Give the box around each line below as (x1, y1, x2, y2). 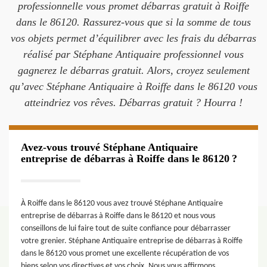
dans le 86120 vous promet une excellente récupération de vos (21, 249, 229, 258)
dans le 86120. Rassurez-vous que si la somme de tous (16, 16, 251, 28)
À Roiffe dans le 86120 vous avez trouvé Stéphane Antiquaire (21, 199, 223, 208)
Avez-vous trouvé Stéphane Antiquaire (21, 141, 198, 153)
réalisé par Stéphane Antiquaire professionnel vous (23, 48, 244, 60)
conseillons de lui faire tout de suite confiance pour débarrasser (21, 224, 231, 233)
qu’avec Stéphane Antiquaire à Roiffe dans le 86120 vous (10, 80, 257, 92)
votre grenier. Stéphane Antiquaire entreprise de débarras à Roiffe (21, 237, 243, 246)
